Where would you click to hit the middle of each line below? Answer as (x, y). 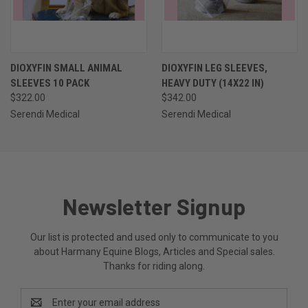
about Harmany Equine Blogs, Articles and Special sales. (154, 252)
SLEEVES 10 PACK (50, 84)
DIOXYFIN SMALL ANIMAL (66, 68)
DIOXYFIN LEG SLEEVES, (214, 68)
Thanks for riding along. (154, 266)
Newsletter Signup (154, 207)
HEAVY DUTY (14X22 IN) (212, 84)
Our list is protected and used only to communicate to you (154, 238)
